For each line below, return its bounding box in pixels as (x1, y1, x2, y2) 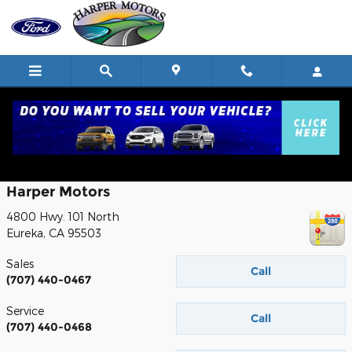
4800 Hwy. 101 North (6, 209, 119, 223)
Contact (6, 140, 72, 159)
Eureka (6, 225, 43, 240)
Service (6, 303, 44, 317)
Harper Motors (6, 183, 110, 200)
